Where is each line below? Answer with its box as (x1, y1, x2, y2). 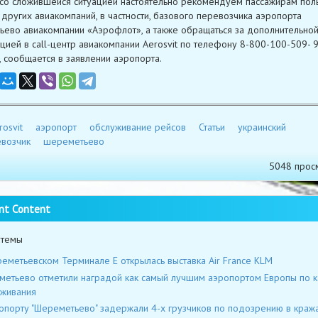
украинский (237, 121, 286, 134)
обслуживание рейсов (89, 121, 186, 134)
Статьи (198, 121, 225, 134)
